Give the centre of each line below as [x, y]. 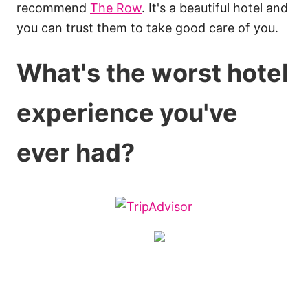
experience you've [127, 113]
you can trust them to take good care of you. [149, 28]
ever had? [76, 153]
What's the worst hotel [153, 73]
